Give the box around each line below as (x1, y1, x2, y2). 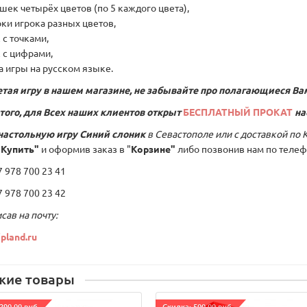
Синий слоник (79, 127, 145, 140)
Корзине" (131, 143, 175, 156)
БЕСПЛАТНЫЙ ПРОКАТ (183, 106, 293, 119)
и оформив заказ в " (39, 143, 131, 156)
